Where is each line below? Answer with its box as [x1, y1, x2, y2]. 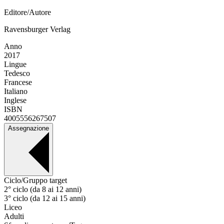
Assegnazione [8, 124, 49, 132]
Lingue [4, 60, 26, 69]
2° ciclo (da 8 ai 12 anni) [4, 185, 81, 194]
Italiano [4, 87, 27, 96]
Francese [4, 78, 32, 87]
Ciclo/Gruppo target [4, 176, 67, 185]
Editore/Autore [4, 8, 51, 17]
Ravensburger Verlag [4, 25, 72, 34]
